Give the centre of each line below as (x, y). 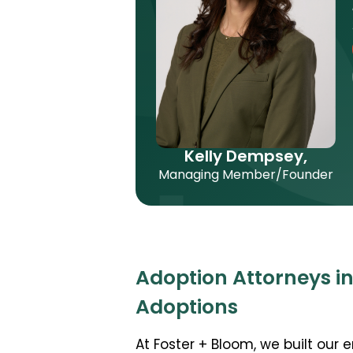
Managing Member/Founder (246, 176)
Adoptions (187, 309)
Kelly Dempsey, (246, 158)
